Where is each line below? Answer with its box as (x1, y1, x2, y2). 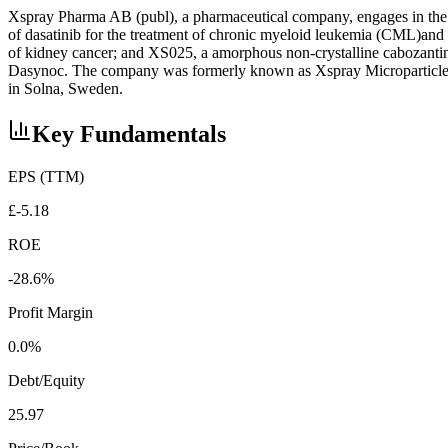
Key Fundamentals (32, 120, 226, 147)
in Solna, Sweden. (8, 79, 123, 97)
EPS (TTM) (8, 167, 84, 185)
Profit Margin (8, 303, 93, 321)
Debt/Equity (8, 371, 85, 389)
